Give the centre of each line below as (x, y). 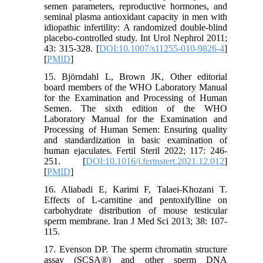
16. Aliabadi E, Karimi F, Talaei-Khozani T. (136, 189)
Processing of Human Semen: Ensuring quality (136, 129)
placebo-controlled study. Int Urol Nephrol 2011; (136, 38)
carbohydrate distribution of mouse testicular (136, 210)
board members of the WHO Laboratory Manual (136, 87)
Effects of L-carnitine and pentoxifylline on (136, 200)
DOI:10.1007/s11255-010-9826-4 (161, 48)
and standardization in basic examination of (136, 140)
